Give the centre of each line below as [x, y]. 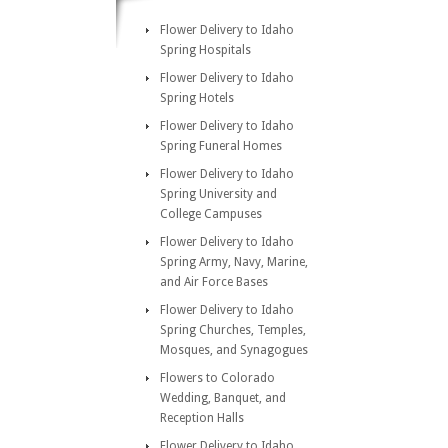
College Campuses [211, 214]
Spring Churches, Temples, [233, 330]
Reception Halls [202, 418]
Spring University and [218, 194]
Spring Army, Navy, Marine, [234, 262]
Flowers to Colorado [217, 378]
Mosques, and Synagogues [234, 350]
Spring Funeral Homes [221, 146]
